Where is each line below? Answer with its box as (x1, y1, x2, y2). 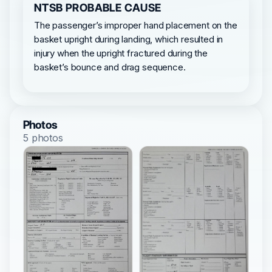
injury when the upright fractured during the (34, 47, 208, 59)
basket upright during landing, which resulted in (34, 33, 223, 45)
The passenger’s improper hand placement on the (34, 19, 237, 31)
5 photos (23, 131, 63, 144)
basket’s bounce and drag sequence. (34, 61, 186, 73)
